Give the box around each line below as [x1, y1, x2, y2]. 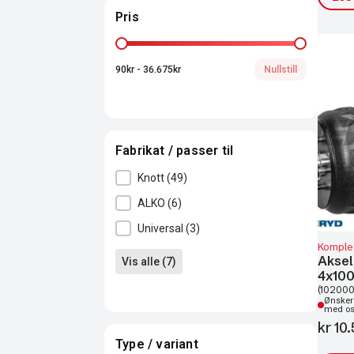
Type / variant [115, 337, 198, 352]
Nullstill [264, 64, 297, 75]
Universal [137, 222, 186, 235]
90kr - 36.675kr [115, 64, 181, 75]
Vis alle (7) [122, 255, 176, 268]
